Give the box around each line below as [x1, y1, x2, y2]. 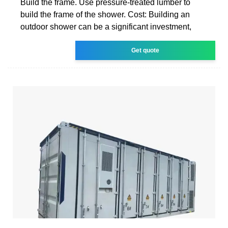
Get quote [131, 46, 160, 54]
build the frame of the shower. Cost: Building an [20, 10, 190, 19]
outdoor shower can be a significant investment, [20, 22, 191, 31]
